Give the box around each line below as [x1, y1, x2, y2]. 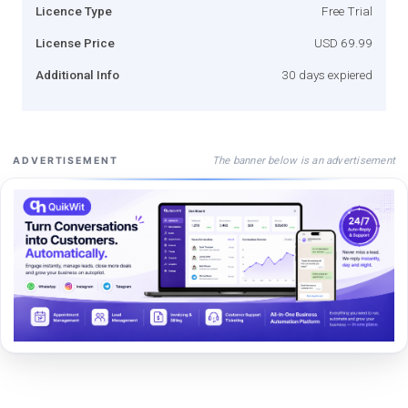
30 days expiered [281, 66, 372, 82]
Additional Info [36, 66, 119, 82]
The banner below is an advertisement [211, 153, 395, 167]
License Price [36, 35, 115, 50]
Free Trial [321, 3, 372, 18]
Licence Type [36, 3, 112, 18]
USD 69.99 [314, 35, 372, 50]
